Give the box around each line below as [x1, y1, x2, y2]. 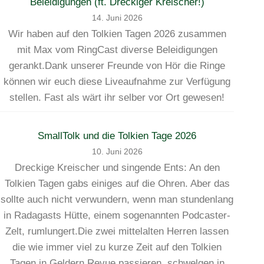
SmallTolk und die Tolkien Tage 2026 [38, 130, 197, 141]
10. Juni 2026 [91, 147, 143, 156]
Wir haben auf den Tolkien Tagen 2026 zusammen [8, 28, 226, 39]
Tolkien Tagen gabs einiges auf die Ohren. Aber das [4, 177, 230, 189]
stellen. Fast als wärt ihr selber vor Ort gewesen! [9, 91, 225, 103]
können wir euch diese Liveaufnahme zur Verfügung [4, 75, 231, 87]
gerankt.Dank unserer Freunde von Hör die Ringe [9, 60, 226, 71]
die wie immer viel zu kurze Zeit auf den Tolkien [12, 241, 222, 253]
